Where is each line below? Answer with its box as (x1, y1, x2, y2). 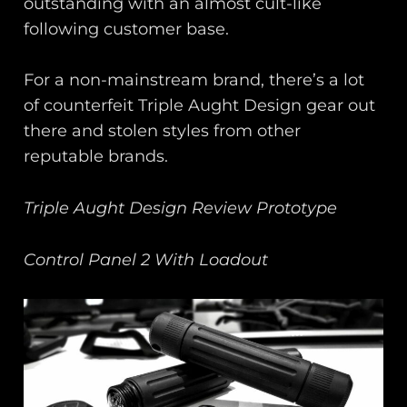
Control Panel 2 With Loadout (24, 249, 269, 270)
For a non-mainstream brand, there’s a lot (24, 70, 365, 91)
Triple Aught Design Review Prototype (24, 198, 338, 219)
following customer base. (24, 18, 230, 39)
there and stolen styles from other (24, 121, 302, 142)
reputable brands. (24, 146, 169, 167)
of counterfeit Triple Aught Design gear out (24, 95, 376, 116)
